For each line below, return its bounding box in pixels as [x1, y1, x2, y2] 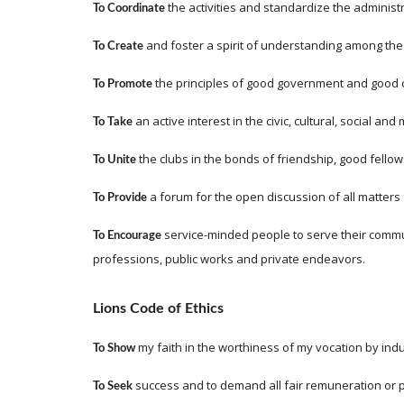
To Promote [92, 78, 152, 90]
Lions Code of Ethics [92, 301, 224, 316]
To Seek [92, 381, 135, 392]
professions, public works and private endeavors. [92, 251, 365, 267]
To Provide [92, 192, 147, 204]
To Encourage [92, 230, 161, 242]
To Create [92, 41, 143, 52]
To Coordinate [92, 3, 165, 14]
